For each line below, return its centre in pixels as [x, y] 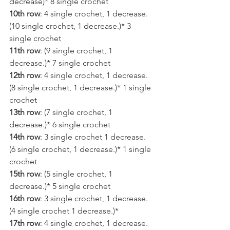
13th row [25, 112]
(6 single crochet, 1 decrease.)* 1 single [81, 149]
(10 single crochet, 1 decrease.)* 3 [71, 26]
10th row [25, 14]
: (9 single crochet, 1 [77, 51]
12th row [25, 75]
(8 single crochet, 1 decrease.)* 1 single [81, 88]
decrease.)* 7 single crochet [60, 63]
